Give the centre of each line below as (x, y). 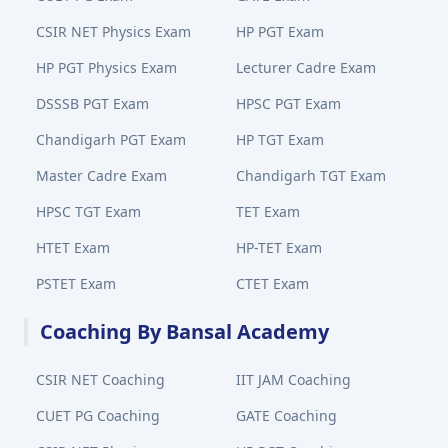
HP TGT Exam (280, 139)
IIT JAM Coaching (293, 379)
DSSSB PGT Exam (92, 103)
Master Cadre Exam (101, 175)
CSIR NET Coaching (100, 379)
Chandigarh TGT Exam (311, 175)
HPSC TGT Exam (88, 211)
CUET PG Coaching (98, 415)
